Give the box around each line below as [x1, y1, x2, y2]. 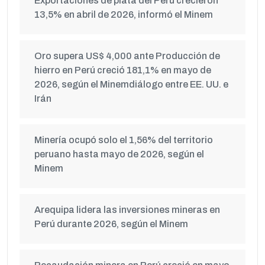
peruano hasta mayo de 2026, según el [34, 149, 204, 159]
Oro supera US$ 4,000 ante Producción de [34, 51, 220, 61]
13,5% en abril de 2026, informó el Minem [34, 9, 213, 20]
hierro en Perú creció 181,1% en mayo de [34, 65, 211, 75]
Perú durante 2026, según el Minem [34, 219, 188, 229]
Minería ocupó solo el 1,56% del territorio [34, 135, 213, 145]
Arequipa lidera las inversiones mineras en [34, 205, 220, 215]
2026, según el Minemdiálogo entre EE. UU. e [34, 79, 228, 89]
